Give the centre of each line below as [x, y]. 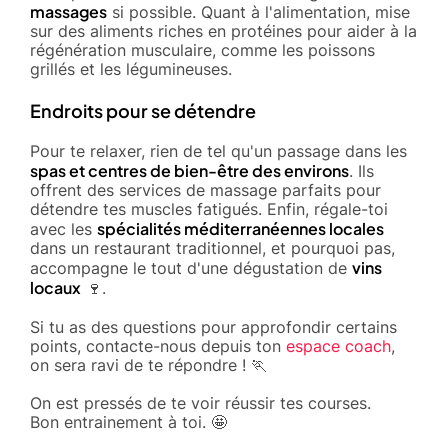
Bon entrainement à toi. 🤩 [128, 421]
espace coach [338, 345]
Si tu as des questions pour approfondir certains [213, 326]
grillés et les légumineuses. [131, 68]
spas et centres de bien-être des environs [189, 170]
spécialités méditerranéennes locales [240, 228]
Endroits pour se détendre [143, 110]
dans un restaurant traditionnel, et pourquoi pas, [212, 247]
